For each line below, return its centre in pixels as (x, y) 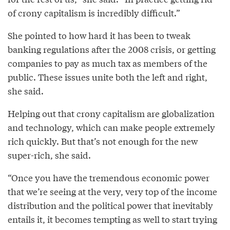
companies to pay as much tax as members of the (108, 63)
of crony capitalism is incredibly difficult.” (94, 12)
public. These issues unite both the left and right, (108, 76)
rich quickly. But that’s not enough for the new (103, 141)
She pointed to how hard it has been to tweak (99, 35)
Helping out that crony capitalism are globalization (111, 113)
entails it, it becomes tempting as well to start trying (112, 219)
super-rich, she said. (49, 155)
